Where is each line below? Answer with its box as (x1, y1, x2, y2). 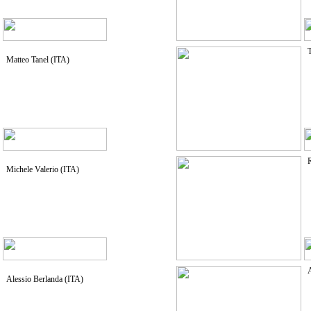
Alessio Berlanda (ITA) (6, 274, 85, 284)
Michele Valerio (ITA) (6, 165, 81, 174)
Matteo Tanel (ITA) (6, 55, 74, 65)
